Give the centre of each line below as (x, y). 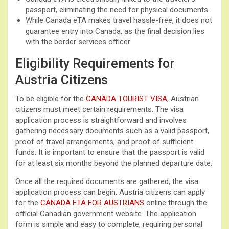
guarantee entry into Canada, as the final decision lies (115, 31)
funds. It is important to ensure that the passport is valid (110, 152)
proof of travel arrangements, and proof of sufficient (104, 141)
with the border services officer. (78, 42)
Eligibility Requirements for (95, 63)
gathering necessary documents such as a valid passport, (112, 131)
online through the (176, 203)
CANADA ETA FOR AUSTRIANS (92, 203)
